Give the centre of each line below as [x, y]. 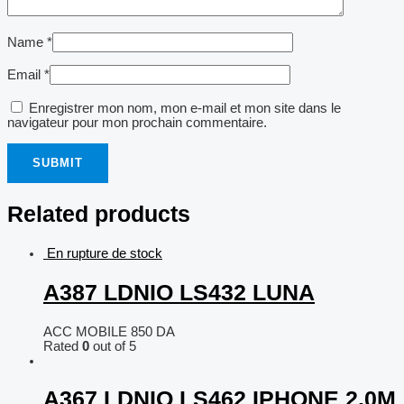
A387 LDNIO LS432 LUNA [179, 292]
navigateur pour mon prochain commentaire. [137, 123]
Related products [99, 214]
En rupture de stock [105, 254]
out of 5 [113, 346]
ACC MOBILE [87, 331]
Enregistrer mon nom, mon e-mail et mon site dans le [185, 109]
